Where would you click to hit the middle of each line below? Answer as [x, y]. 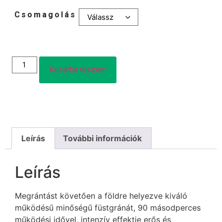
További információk [102, 138]
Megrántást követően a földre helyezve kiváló [101, 195]
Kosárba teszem [78, 70]
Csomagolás [45, 15]
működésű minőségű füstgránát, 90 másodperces [108, 207]
